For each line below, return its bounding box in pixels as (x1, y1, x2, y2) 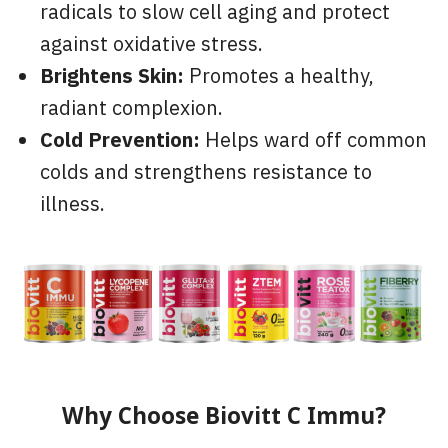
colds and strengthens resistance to (40, 157, 372, 190)
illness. (40, 189, 105, 222)
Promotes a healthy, (184, 61, 374, 94)
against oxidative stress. (40, 29, 263, 62)
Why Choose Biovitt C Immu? (62, 400, 386, 434)
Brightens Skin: (40, 61, 184, 94)
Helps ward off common (200, 125, 427, 158)
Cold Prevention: (40, 125, 200, 158)
